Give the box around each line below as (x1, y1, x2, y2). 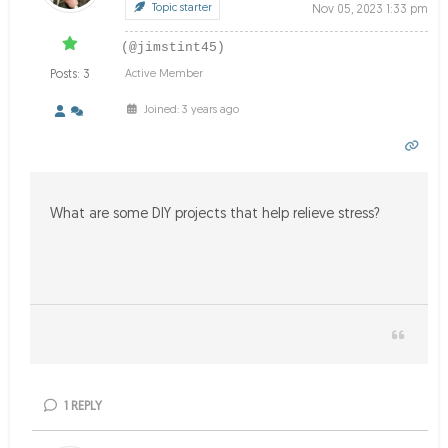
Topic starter (148, 3, 212, 14)
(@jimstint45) (121, 40, 225, 55)
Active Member (125, 69, 203, 80)
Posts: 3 (50, 69, 90, 81)
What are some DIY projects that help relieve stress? (50, 207, 380, 222)
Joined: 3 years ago (140, 105, 239, 116)
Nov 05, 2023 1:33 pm (312, 4, 428, 16)
